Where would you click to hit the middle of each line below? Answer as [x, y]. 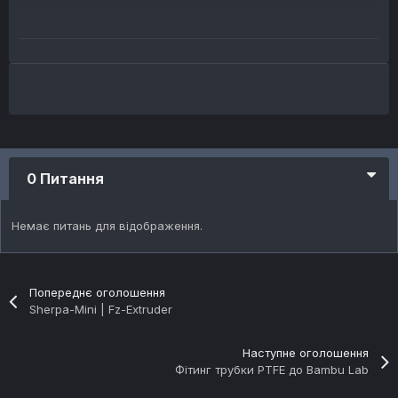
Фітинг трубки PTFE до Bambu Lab [271, 370]
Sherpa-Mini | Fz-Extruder [101, 310]
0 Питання [65, 179]
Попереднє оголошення [98, 293]
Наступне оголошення [305, 353]
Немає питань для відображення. [107, 226]
